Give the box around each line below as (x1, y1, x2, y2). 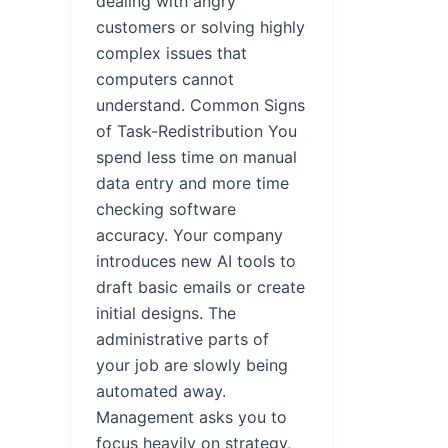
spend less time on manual (96, 146, 297, 167)
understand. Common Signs (96, 94, 305, 115)
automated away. (96, 380, 226, 401)
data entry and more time (96, 172, 289, 193)
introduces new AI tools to (96, 250, 296, 271)
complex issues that (96, 42, 247, 63)
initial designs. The (96, 302, 236, 323)
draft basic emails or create (96, 276, 305, 297)
